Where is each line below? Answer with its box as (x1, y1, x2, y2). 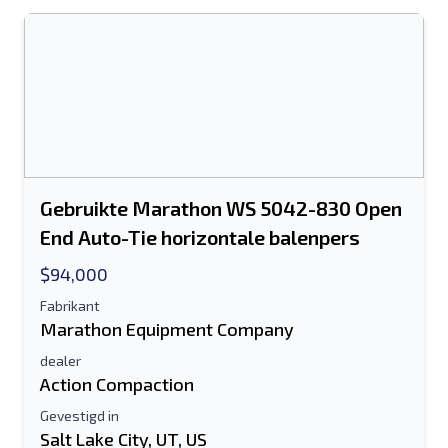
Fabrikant (40, 297, 100, 314)
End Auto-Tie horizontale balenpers (40, 225, 360, 249)
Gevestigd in (40, 407, 119, 424)
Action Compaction (40, 373, 194, 395)
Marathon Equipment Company (40, 318, 294, 340)
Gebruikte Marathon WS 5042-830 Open (40, 196, 402, 220)
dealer (40, 352, 81, 369)
